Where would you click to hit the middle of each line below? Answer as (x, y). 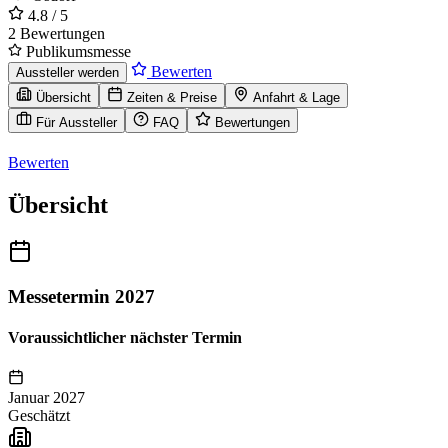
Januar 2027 (46, 397)
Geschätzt (39, 415)
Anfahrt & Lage (296, 98)
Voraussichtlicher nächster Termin (125, 338)
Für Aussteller (76, 123)
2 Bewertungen (56, 34)
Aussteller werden (67, 73)
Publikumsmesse (76, 52)
